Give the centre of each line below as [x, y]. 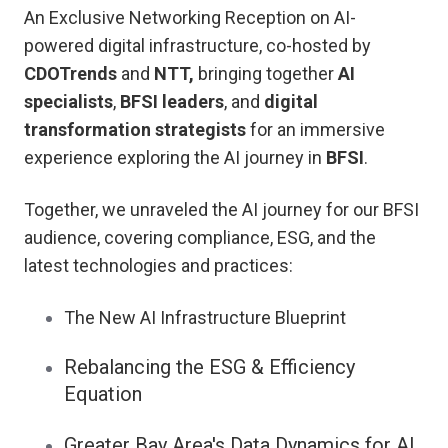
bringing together [268, 74]
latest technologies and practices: [158, 266]
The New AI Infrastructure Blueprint [205, 318]
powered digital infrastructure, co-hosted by [197, 46]
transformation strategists [135, 130]
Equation [103, 394]
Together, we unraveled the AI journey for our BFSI [221, 210]
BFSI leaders [172, 102]
